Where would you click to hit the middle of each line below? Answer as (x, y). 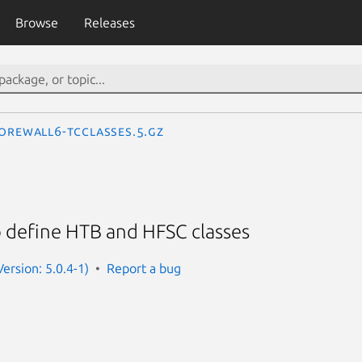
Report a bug (144, 268)
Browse (36, 23)
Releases (109, 23)
